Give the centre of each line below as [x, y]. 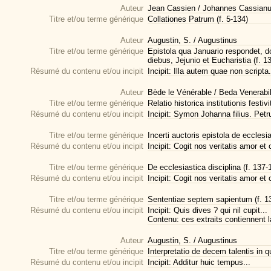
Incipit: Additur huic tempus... [199, 262]
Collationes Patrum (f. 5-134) [198, 19]
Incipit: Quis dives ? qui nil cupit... [207, 210]
